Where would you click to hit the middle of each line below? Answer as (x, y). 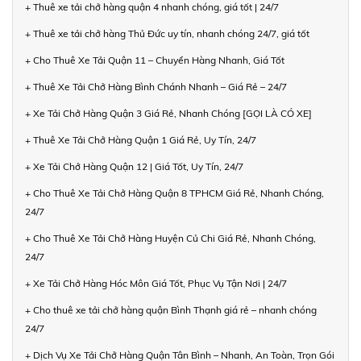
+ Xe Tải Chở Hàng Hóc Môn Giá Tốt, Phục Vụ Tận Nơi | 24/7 (156, 283)
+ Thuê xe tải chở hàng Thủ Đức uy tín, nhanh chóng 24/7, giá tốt (167, 33)
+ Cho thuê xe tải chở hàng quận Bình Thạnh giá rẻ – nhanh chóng (171, 309)
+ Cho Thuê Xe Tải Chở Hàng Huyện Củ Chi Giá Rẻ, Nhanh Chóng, (170, 238)
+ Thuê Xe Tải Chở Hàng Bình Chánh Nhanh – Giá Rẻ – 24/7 (156, 86)
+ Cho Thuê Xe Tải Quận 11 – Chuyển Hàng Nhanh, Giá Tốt (155, 60)
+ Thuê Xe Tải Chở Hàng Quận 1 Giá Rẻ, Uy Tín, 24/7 (141, 139)
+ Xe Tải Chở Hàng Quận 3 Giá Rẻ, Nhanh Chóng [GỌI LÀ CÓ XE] (168, 113)
